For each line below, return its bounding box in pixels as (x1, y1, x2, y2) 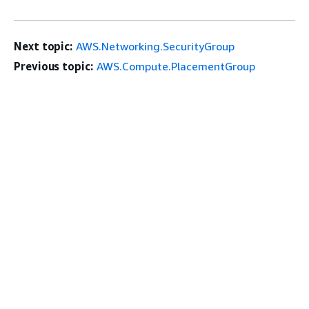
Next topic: (14, 39, 73, 53)
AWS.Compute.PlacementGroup (96, 59, 255, 73)
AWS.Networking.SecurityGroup (76, 39, 235, 53)
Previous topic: (14, 59, 93, 73)
